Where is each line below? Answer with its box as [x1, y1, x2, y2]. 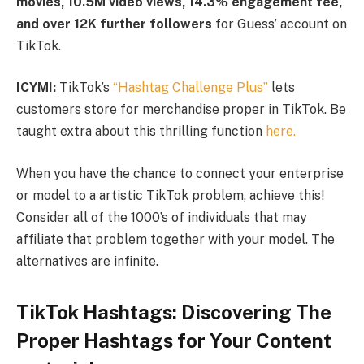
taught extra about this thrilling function [16, 123, 266, 140]
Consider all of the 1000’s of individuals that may [16, 209, 307, 225]
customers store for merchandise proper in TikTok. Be [16, 102, 346, 118]
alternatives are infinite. [16, 253, 158, 269]
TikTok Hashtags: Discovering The [16, 301, 331, 324]
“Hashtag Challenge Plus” [113, 80, 268, 96]
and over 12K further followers [16, 15, 212, 32]
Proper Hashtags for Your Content [16, 329, 331, 353]
